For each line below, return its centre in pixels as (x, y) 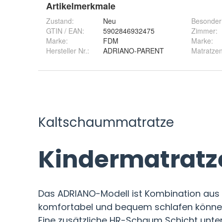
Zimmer (203, 31)
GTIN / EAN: (65, 31)
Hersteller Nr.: (68, 51)
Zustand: (60, 21)
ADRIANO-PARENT (134, 51)
